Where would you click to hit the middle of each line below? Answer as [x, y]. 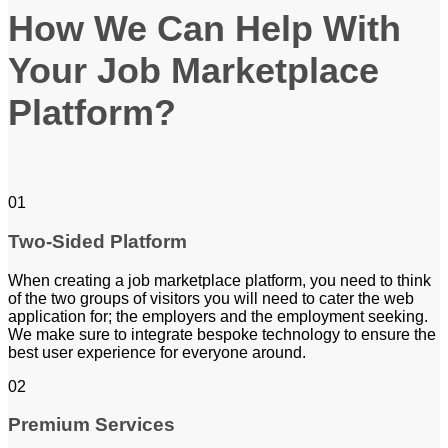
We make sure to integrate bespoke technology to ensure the [222, 334]
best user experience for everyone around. [157, 352]
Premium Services [91, 425]
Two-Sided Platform [97, 241]
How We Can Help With [204, 29]
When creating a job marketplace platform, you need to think [219, 280]
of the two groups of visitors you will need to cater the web [211, 298]
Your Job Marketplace [193, 71]
